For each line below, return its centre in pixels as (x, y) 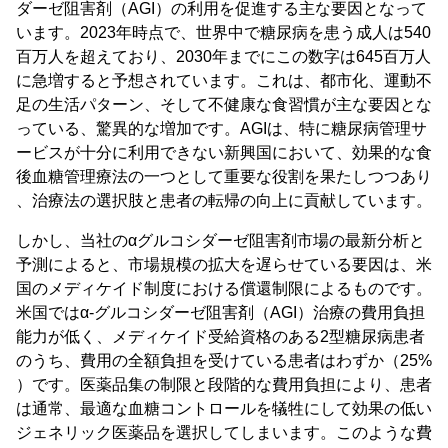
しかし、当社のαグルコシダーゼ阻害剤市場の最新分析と (220, 241)
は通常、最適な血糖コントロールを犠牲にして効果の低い (224, 409)
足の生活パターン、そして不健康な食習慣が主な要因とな (224, 105)
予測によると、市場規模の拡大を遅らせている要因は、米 (224, 265)
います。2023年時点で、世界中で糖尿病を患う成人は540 (223, 33)
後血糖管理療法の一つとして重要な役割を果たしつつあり (224, 177)
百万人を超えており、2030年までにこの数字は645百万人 (223, 57)
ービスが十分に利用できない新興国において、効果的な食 (224, 153)
